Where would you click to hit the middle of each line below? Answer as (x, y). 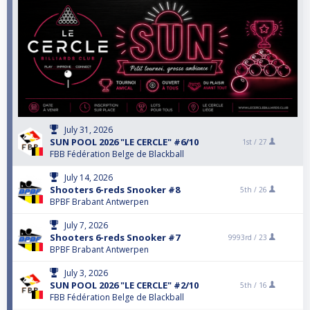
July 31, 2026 (89, 130)
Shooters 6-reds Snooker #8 (115, 190)
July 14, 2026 (89, 178)
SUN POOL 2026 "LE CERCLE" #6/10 (124, 142)
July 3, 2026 (86, 273)
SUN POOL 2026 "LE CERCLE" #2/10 (124, 285)
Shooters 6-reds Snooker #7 (115, 238)
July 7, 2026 (86, 226)
